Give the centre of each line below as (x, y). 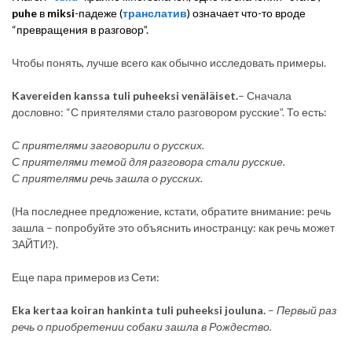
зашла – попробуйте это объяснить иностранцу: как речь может (173, 228)
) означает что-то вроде (246, 13)
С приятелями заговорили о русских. (108, 145)
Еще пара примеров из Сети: (86, 277)
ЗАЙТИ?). (35, 244)
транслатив (155, 13)
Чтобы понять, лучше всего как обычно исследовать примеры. (169, 63)
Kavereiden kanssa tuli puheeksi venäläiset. (125, 96)
